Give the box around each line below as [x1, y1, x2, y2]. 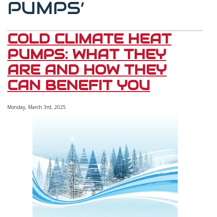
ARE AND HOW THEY [7, 61, 167, 79]
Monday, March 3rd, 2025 [7, 103, 66, 110]
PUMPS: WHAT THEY [7, 46, 166, 63]
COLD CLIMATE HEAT [7, 30, 171, 48]
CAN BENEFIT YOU [7, 77, 150, 94]
